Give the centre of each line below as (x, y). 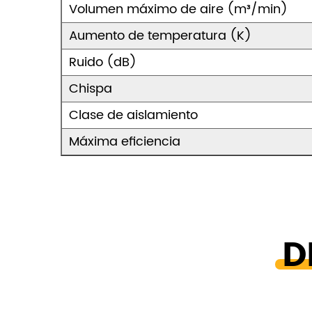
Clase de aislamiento (133, 115)
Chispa (91, 89)
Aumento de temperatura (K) (160, 36)
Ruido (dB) (103, 62)
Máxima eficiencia (125, 142)
